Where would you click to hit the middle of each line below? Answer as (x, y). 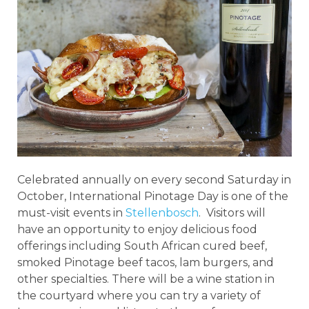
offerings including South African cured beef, (142, 246)
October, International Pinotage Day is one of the (153, 196)
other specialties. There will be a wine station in (146, 279)
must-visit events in (71, 212)
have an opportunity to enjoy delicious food (137, 229)
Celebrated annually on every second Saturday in (154, 179)
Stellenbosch (162, 212)
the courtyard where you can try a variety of (139, 295)
